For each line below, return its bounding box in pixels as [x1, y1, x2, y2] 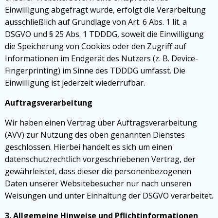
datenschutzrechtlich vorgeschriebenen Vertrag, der [5, 154, 196, 164]
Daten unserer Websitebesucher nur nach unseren [5, 178, 191, 189]
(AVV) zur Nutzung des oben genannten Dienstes [5, 129, 185, 140]
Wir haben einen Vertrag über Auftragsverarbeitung [5, 117, 197, 128]
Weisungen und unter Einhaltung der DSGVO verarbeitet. [5, 190, 213, 201]
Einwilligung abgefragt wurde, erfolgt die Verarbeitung [5, 4, 206, 15]
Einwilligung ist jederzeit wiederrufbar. [5, 77, 145, 88]
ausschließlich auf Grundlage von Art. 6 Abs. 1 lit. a [5, 17, 187, 27]
